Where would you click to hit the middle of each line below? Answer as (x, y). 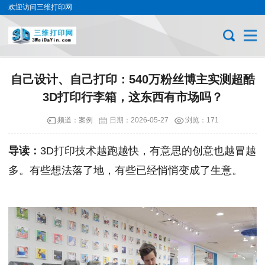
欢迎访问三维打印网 (40, 7)
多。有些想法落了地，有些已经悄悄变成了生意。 (125, 170)
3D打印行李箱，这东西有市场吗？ (132, 97)
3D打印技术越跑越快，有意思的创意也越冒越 (148, 151)
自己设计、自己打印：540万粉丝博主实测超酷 (132, 79)
